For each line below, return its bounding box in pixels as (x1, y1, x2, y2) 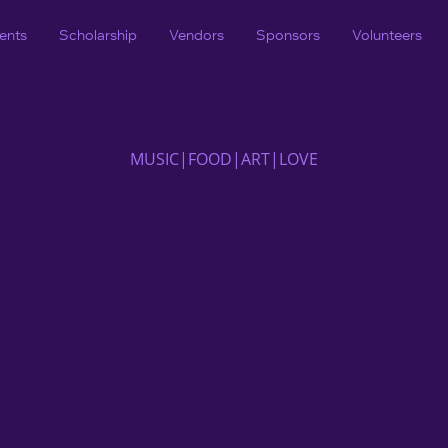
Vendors (169, 26, 224, 45)
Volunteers (352, 26, 422, 45)
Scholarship (59, 26, 137, 45)
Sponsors (256, 26, 320, 45)
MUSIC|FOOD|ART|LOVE (130, 148, 318, 171)
